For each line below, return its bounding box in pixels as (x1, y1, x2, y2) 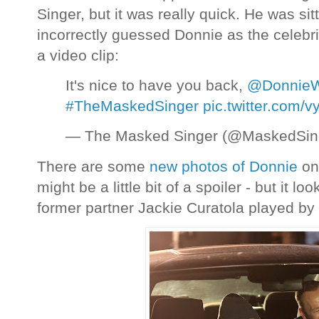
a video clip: (37, 47, 123, 64)
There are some (37, 157, 150, 174)
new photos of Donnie (150, 157, 298, 174)
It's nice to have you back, (66, 77, 247, 94)
